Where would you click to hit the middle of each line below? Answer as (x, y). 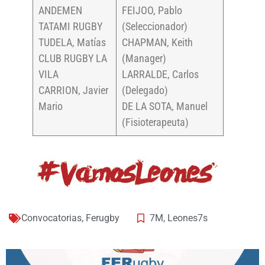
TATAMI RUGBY (70, 26)
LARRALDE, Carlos (160, 74)
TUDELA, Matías (72, 42)
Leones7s (188, 218)
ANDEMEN (60, 10)
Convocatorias (51, 218)
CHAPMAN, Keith (157, 42)
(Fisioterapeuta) (155, 122)
